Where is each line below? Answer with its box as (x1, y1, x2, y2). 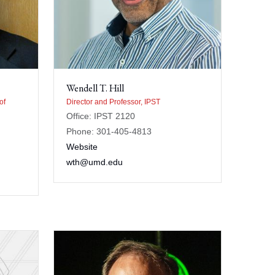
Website (66, 142, 98, 152)
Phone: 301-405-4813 (66, 126, 152, 136)
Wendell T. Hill (66, 82, 124, 95)
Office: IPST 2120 (66, 111, 135, 121)
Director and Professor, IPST (66, 98, 160, 106)
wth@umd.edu (66, 157, 123, 167)
